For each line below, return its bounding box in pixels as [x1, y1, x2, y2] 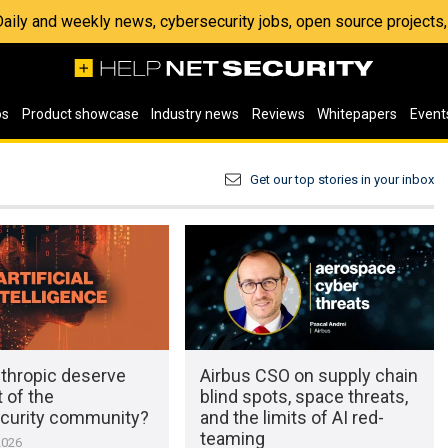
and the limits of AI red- [199, 406, 384, 428]
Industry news [151, 106, 240, 122]
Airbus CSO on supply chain [199, 364, 418, 386]
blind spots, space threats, [199, 385, 408, 407]
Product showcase [21, 106, 139, 122]
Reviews [251, 106, 305, 122]
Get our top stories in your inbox [250, 171, 434, 187]
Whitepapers [317, 106, 398, 122]
